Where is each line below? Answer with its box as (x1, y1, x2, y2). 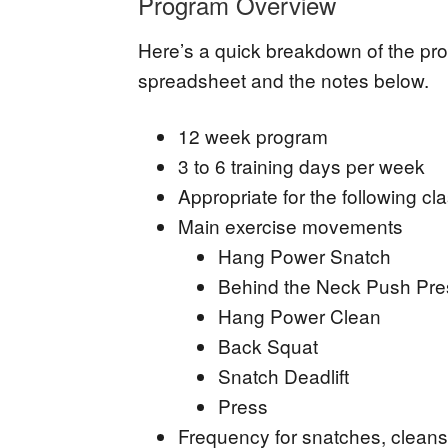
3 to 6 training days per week (178, 152, 425, 179)
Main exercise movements (178, 212, 403, 239)
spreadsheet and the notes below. (138, 66, 429, 93)
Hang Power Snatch (218, 242, 391, 269)
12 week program (178, 122, 328, 149)
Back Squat (218, 332, 318, 359)
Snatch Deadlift (218, 362, 349, 389)
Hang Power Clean (218, 302, 381, 329)
